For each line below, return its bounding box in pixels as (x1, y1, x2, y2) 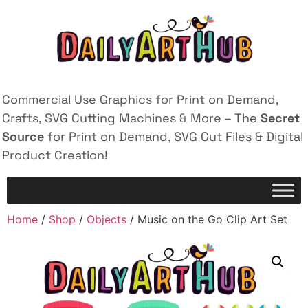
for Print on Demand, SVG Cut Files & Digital (44, 129, 303, 144)
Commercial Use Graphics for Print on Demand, (2, 91, 278, 107)
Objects (87, 212, 126, 227)
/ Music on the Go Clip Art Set (126, 212, 287, 227)
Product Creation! (2, 147, 108, 163)
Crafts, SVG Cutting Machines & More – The (2, 110, 261, 126)
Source (2, 129, 44, 144)
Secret (261, 110, 300, 126)
